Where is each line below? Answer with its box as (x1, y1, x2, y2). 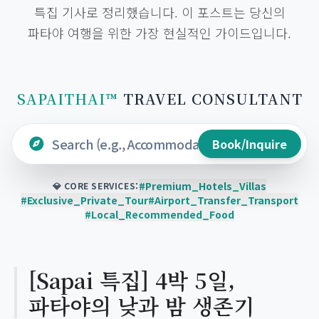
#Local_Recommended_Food (85, 207, 234, 221)
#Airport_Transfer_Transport (148, 193, 298, 207)
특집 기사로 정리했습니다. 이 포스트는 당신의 (33, 3, 286, 21)
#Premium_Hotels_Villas (138, 179, 266, 193)
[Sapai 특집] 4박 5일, (28, 264, 235, 296)
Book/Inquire (212, 135, 287, 152)
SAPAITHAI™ (16, 88, 118, 109)
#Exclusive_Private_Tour (21, 193, 148, 207)
